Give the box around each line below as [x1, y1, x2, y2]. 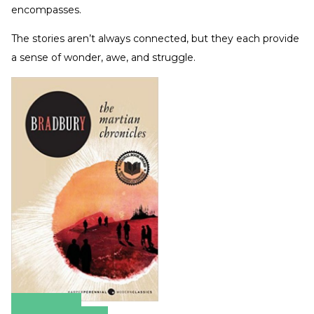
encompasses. [11, 4, 84, 16]
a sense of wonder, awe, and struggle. [11, 51, 196, 64]
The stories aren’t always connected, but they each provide [11, 32, 299, 45]
